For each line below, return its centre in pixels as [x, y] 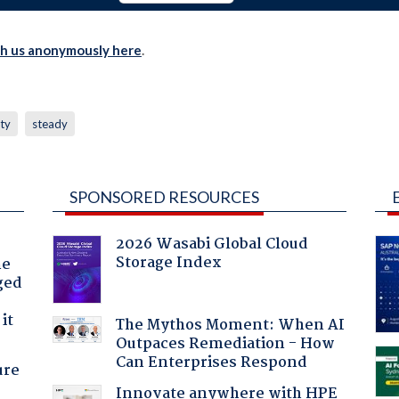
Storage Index [168, 263]
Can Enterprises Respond [211, 362]
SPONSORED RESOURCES [164, 196]
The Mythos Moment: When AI [230, 325]
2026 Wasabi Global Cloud [212, 244]
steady [49, 123]
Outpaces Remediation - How [225, 344]
